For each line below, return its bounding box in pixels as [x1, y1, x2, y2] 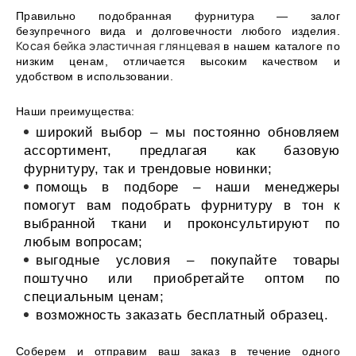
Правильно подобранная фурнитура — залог [16, 9, 340, 22]
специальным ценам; [24, 289, 164, 305]
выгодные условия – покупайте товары [36, 253, 340, 269]
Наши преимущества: [16, 104, 135, 118]
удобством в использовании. [16, 69, 174, 83]
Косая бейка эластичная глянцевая [16, 37, 224, 53]
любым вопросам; [24, 234, 143, 250]
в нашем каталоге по [223, 39, 340, 52]
